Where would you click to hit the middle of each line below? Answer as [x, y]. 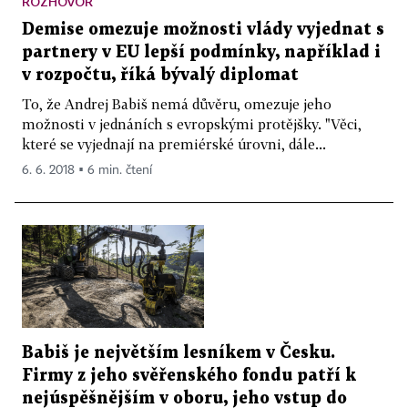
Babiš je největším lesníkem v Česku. [178, 352]
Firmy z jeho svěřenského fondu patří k [189, 375]
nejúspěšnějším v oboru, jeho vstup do [184, 398]
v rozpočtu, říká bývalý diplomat [160, 76]
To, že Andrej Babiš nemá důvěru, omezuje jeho [177, 104]
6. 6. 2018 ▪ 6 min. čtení [87, 171]
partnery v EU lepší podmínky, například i [201, 53]
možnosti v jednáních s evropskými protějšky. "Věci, [192, 124]
